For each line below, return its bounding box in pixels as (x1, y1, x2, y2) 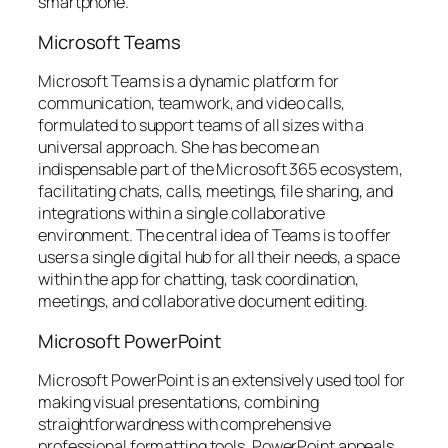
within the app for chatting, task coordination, (38, 268, 360, 291)
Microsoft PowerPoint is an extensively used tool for (38, 369, 405, 392)
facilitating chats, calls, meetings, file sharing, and (38, 180, 393, 203)
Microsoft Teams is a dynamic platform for (38, 70, 339, 93)
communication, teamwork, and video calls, (38, 92, 345, 115)
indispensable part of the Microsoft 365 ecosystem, (38, 158, 403, 181)
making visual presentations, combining (38, 391, 320, 414)
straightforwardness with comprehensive (38, 413, 332, 436)
